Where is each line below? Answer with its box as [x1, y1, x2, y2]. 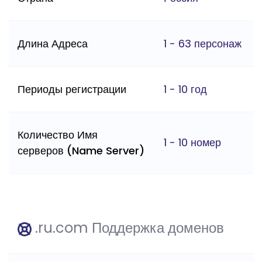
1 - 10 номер [164, 135, 221, 150]
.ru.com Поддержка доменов [32, 218, 224, 238]
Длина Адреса [18, 36, 88, 51]
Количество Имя [18, 127, 98, 143]
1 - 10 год [164, 82, 207, 97]
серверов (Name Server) [18, 143, 144, 158]
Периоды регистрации [18, 82, 126, 97]
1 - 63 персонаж [164, 36, 242, 51]
